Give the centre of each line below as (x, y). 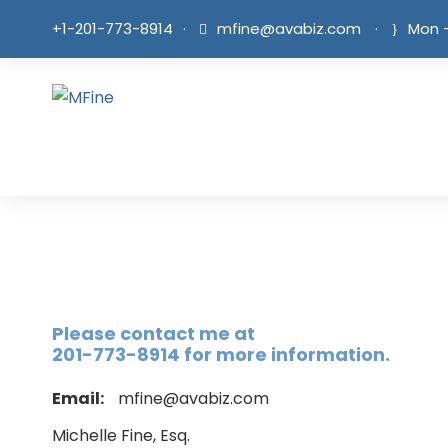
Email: (78, 398)
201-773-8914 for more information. (221, 354)
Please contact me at (153, 333)
